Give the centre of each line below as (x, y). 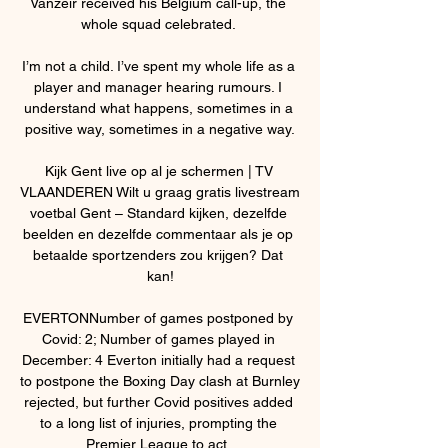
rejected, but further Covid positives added (158, 401)
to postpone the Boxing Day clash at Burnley (160, 380)
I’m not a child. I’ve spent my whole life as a (158, 65)
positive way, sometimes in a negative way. (160, 128)
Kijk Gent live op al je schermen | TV (158, 170)
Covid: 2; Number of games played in (158, 338)
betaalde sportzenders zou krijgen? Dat (158, 254)
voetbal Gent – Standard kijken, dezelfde (158, 212)
